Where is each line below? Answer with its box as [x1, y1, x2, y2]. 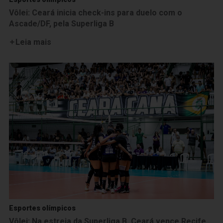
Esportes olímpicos [9, 204, 76, 213]
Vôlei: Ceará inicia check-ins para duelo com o [9, 7, 182, 17]
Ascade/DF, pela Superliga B [9, 18, 114, 28]
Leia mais [15, 37, 51, 47]
